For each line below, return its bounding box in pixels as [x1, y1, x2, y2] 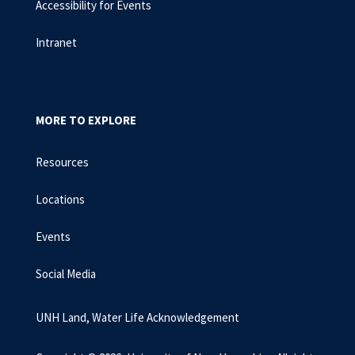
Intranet [36, 35, 77, 50]
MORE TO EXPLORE [36, 113, 136, 128]
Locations [36, 192, 85, 207]
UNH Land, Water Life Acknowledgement [36, 310, 239, 325]
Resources [36, 155, 89, 170]
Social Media [36, 266, 96, 281]
